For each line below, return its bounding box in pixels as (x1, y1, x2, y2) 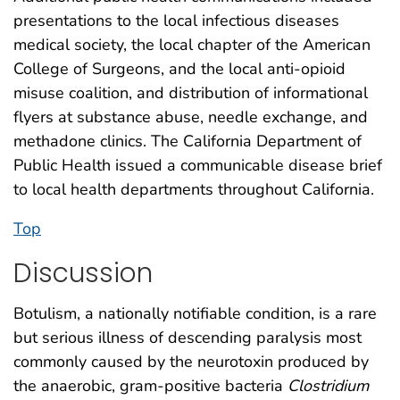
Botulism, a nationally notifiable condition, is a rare (13, 302, 377, 324)
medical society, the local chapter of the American (13, 34, 371, 56)
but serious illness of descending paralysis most (13, 326, 362, 348)
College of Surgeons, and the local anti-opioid (13, 58, 346, 80)
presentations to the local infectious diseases (13, 10, 339, 32)
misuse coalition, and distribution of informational (13, 82, 368, 104)
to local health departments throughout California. (13, 179, 374, 201)
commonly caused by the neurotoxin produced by (13, 350, 369, 372)
